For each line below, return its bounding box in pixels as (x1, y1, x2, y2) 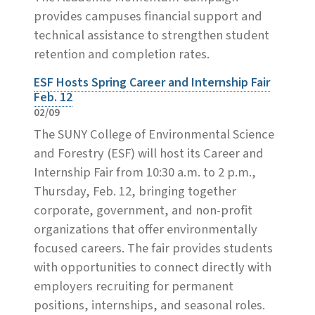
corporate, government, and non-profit (34, 200, 252, 219)
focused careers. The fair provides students (34, 238, 273, 257)
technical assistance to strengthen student (34, 25, 269, 44)
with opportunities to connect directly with (34, 257, 271, 276)
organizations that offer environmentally (34, 219, 257, 238)
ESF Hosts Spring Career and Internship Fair (34, 73, 270, 91)
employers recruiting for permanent (34, 276, 233, 295)
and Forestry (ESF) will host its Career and (34, 143, 264, 162)
